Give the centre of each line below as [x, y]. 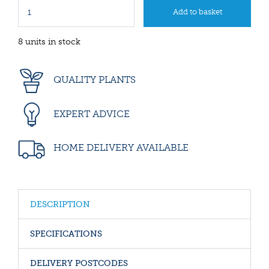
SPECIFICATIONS [66, 234]
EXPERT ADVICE [90, 113]
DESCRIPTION [60, 204]
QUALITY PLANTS [93, 80]
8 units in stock [49, 42]
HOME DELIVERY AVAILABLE [120, 148]
